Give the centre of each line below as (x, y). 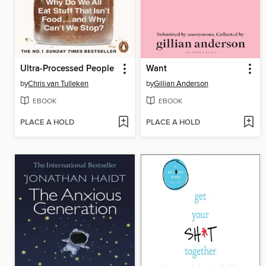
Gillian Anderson (181, 83)
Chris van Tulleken (58, 83)
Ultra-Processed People (67, 69)
